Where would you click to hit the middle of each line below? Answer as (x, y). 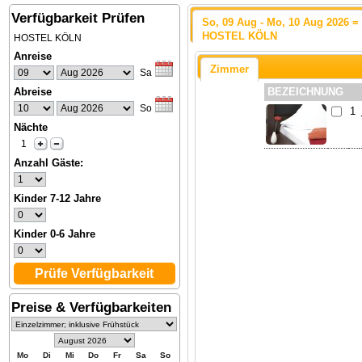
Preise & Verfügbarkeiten (91, 307)
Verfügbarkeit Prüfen (78, 18)
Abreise (33, 92)
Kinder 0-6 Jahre (55, 234)
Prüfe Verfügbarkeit (95, 274)
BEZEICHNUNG (305, 91)
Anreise (33, 56)
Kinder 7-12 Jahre (57, 198)
